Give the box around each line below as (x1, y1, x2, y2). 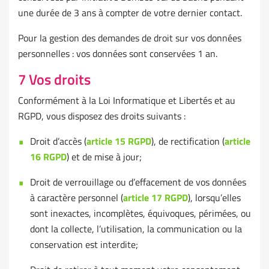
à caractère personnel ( (30, 190, 123, 205)
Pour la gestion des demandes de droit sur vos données (18, 31, 241, 46)
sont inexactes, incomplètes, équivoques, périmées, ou (30, 206, 251, 221)
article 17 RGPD (123, 190, 188, 205)
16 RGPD (30, 150, 67, 165)
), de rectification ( (151, 134, 225, 149)
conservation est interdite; (30, 237, 138, 252)
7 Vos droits (18, 68, 91, 91)
